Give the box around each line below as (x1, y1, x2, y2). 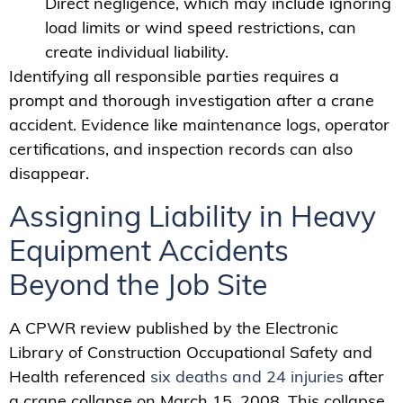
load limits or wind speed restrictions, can (45, 17, 356, 39)
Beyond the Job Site (9, 265, 267, 302)
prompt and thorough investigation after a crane (9, 90, 374, 112)
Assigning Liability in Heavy (9, 197, 376, 234)
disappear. (9, 163, 89, 184)
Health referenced (9, 365, 150, 387)
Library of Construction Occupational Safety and (9, 341, 372, 363)
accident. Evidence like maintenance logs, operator (9, 114, 390, 136)
